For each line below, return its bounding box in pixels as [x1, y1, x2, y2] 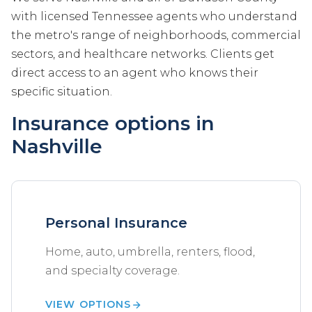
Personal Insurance [45, 214, 187, 232]
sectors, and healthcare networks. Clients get [11, 47, 274, 61]
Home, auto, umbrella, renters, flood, [45, 245, 255, 259]
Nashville [11, 134, 102, 159]
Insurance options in [11, 111, 214, 136]
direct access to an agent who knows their [11, 66, 258, 80]
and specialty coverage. [45, 264, 180, 278]
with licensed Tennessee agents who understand [11, 10, 297, 24]
